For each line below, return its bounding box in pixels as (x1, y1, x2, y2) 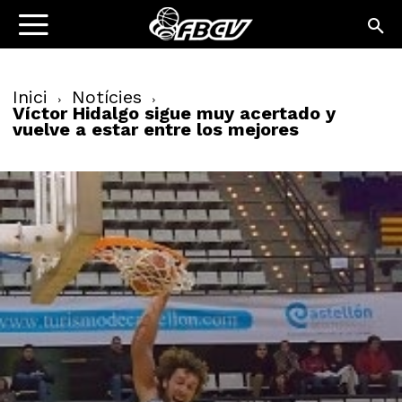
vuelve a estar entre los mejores (13, 118, 299, 140)
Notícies (72, 86, 142, 108)
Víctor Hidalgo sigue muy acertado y (13, 102, 336, 124)
